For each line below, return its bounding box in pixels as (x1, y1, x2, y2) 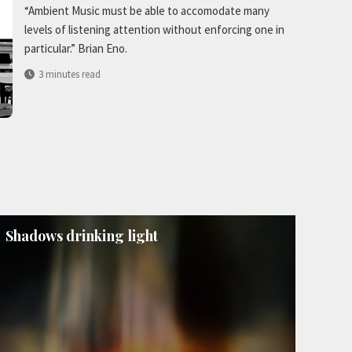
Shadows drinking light (5, 225, 158, 245)
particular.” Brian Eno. (24, 41, 127, 57)
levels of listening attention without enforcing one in (24, 22, 284, 38)
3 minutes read (38, 68, 101, 82)
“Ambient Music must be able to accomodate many (24, 3, 269, 19)
